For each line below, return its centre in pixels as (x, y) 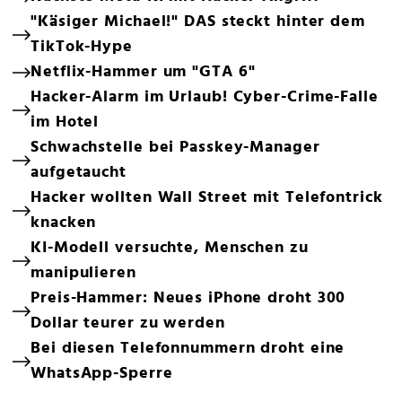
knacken (64, 223)
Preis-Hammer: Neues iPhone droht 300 (188, 298)
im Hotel (65, 122)
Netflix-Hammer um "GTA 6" (143, 72)
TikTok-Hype (82, 47)
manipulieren (83, 273)
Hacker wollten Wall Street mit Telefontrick (207, 197)
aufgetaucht (79, 172)
